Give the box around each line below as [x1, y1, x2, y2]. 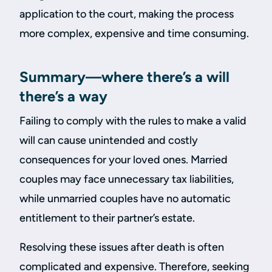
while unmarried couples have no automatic [19, 192, 231, 205]
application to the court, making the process [19, 7, 234, 21]
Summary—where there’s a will [19, 68, 229, 86]
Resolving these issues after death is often [19, 240, 224, 254]
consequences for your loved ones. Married [19, 153, 228, 166]
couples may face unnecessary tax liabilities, [19, 172, 234, 186]
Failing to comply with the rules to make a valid [19, 114, 246, 127]
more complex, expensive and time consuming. [19, 27, 251, 40]
